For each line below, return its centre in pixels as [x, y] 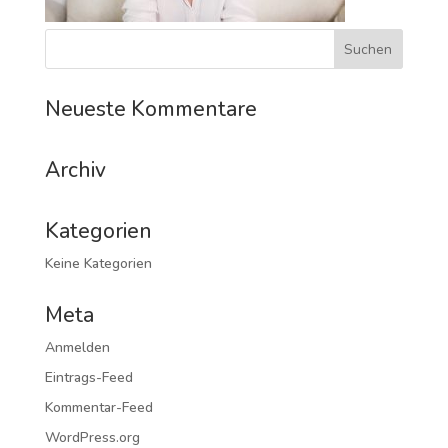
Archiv [75, 170]
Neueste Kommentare [150, 109]
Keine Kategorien [98, 263]
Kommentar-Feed [98, 407]
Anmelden [77, 347]
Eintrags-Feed [88, 377]
